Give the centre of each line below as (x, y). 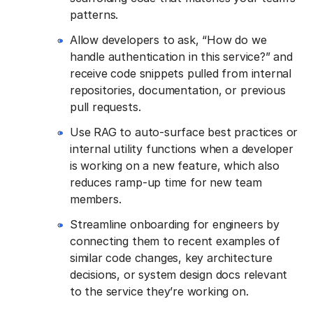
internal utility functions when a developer (182, 148)
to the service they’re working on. (159, 291)
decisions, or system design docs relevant (179, 274)
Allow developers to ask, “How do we (168, 39)
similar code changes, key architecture (171, 257)
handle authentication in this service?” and (181, 56)
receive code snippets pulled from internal (181, 73)
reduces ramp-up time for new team (166, 182)
